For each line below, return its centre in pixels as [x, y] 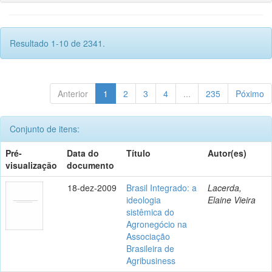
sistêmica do [150, 212]
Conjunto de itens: [45, 128]
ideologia [144, 199]
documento [90, 165]
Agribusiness [151, 260]
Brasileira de [150, 248]
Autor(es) [227, 153]
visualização [31, 165]
